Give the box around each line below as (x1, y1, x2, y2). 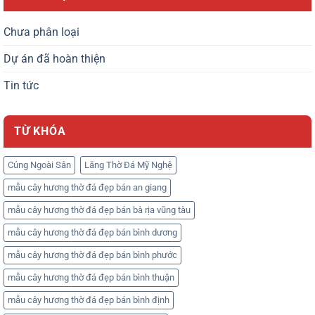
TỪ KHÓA (14, 124, 66, 138)
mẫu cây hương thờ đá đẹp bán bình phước (8, 249, 177, 260)
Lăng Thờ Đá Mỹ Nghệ (84, 159, 172, 170)
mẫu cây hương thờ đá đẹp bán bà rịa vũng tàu (8, 204, 191, 215)
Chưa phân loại (4, 25, 79, 39)
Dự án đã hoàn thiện (4, 51, 105, 65)
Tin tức (4, 78, 39, 92)
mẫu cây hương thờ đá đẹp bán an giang (8, 181, 167, 193)
